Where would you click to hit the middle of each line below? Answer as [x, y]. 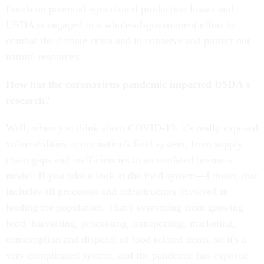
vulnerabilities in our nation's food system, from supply [124, 144]
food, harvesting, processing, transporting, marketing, [121, 224]
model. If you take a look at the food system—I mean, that [132, 176]
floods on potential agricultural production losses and [120, 9]
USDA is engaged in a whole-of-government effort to [120, 25]
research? [28, 100]
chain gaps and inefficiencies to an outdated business [119, 160]
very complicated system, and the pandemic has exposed [127, 255]
